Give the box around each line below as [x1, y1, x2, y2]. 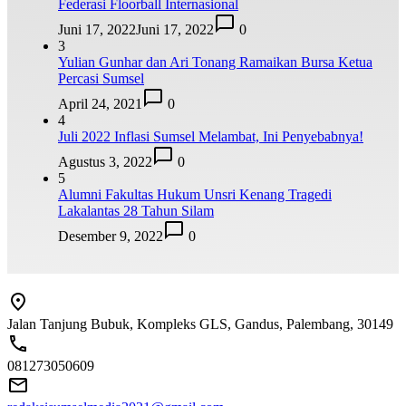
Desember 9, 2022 [58, 228, 163, 245]
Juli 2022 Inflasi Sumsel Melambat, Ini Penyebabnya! [58, 129, 363, 145]
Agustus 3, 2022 [58, 154, 152, 170]
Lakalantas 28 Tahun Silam [58, 203, 214, 219]
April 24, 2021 [58, 96, 142, 112]
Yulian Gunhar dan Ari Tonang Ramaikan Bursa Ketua [58, 54, 372, 71]
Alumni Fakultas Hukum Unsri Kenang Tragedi [58, 187, 332, 203]
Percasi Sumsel [58, 71, 144, 87]
